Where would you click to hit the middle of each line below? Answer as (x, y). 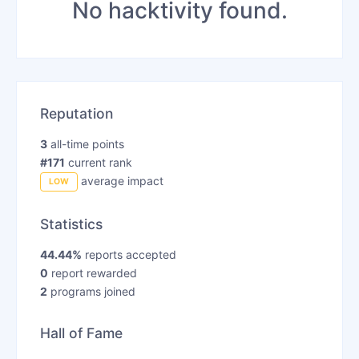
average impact (120, 180)
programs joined (91, 292)
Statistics (71, 224)
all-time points (85, 143)
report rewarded (92, 273)
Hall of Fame (81, 333)
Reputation (76, 113)
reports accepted (129, 255)
